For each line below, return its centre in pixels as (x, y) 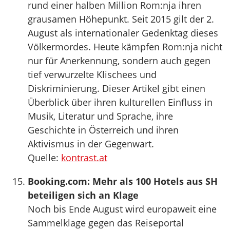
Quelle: (44, 158)
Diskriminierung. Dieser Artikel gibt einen (117, 88)
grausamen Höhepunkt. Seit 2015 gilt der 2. (121, 19)
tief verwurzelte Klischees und (92, 74)
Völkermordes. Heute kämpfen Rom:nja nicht (125, 47)
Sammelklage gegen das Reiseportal (106, 223)
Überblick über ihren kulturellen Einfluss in (120, 102)
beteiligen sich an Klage (83, 195)
